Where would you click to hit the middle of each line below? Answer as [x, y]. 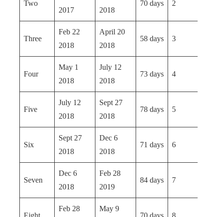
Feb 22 [69, 32]
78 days [152, 109]
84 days [152, 180]
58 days [152, 39]
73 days [152, 74]
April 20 [112, 32]
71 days [152, 145]
